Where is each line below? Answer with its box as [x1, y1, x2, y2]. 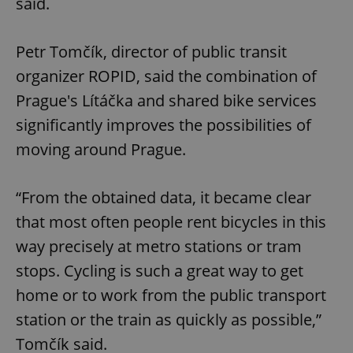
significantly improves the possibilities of [16, 114, 311, 136]
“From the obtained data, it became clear [16, 187, 311, 209]
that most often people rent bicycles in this [16, 211, 326, 233]
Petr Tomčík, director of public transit [16, 41, 287, 63]
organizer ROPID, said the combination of [16, 65, 317, 87]
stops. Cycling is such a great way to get [16, 260, 303, 282]
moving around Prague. [16, 139, 186, 161]
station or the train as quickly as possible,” [16, 309, 321, 331]
